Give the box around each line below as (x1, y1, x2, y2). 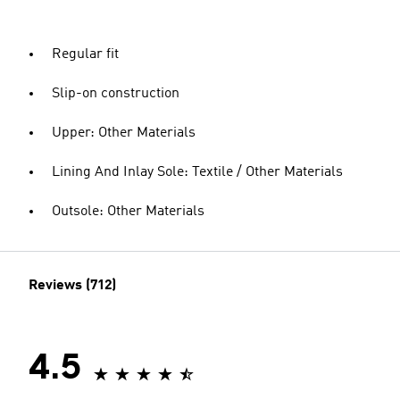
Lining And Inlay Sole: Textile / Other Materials (52, 165, 343, 179)
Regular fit (52, 47, 119, 62)
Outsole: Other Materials (52, 204, 204, 219)
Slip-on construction (52, 87, 179, 101)
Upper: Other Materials (52, 126, 196, 140)
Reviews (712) (29, 279, 116, 293)
